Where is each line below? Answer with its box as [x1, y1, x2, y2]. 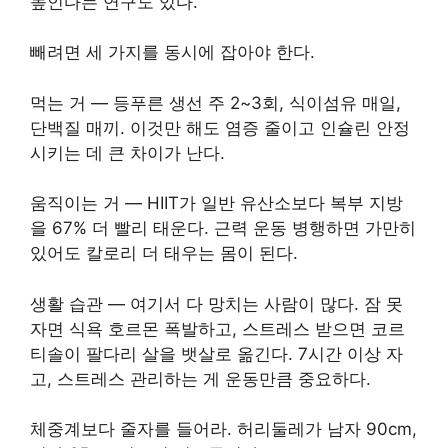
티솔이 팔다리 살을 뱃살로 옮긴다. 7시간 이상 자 [30, 343, 403, 364]
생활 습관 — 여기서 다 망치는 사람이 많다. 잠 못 [30, 293, 403, 314]
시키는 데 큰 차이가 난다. [30, 142, 225, 163]
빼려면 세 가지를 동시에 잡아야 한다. [30, 42, 315, 62]
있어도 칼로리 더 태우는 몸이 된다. [30, 243, 298, 263]
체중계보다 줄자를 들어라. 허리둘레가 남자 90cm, [30, 419, 417, 439]
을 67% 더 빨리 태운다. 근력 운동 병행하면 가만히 [30, 218, 416, 238]
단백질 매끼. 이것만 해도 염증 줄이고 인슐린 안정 [30, 117, 410, 138]
